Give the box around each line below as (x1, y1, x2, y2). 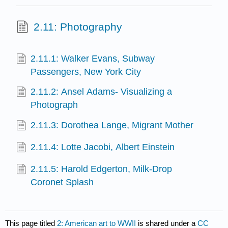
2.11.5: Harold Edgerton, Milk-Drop (31, 163, 173, 174)
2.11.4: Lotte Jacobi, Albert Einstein (31, 141, 175, 152)
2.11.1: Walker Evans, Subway (31, 53, 155, 64)
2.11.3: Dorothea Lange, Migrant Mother (31, 120, 194, 130)
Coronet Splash (31, 177, 94, 187)
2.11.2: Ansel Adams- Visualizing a (31, 87, 173, 97)
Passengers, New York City (31, 67, 141, 77)
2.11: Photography (33, 21, 122, 33)
